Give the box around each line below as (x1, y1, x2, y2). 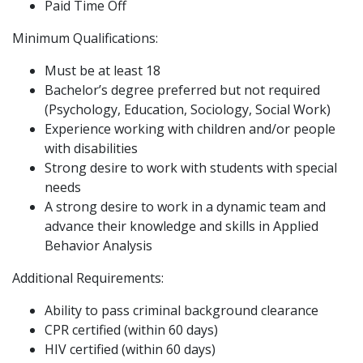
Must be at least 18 (45, 61, 160, 79)
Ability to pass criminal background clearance (45, 301, 318, 319)
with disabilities (45, 139, 138, 157)
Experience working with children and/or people (45, 119, 335, 138)
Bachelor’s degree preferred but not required (45, 80, 320, 99)
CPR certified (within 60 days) (45, 320, 218, 339)
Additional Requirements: (12, 268, 164, 287)
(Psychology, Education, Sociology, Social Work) (45, 100, 331, 118)
